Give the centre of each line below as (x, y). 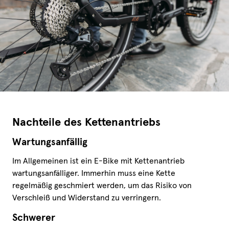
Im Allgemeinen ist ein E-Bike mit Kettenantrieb (98, 161)
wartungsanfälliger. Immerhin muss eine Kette (94, 174)
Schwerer (34, 218)
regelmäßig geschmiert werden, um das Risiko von (102, 186)
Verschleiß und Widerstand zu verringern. (87, 198)
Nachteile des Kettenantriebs (86, 123)
